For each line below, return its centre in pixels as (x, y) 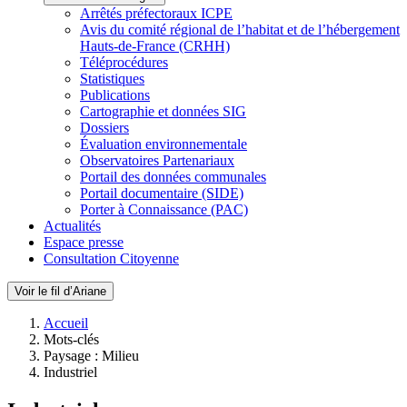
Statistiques (112, 79)
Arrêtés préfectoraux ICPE (156, 13)
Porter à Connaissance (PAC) (164, 209)
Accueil (66, 323)
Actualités (72, 226)
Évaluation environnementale (164, 144)
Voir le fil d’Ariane (60, 291)
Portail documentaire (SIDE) (162, 193)
